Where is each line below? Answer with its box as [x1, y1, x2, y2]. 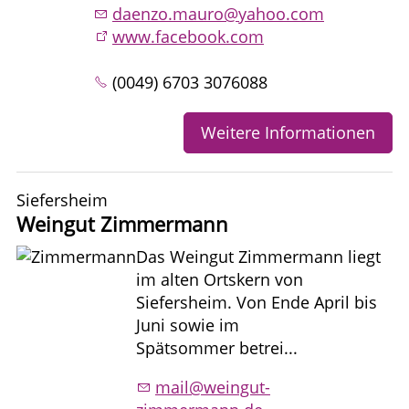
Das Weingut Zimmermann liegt [136, 245, 381, 267]
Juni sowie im [136, 313, 239, 336]
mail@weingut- [155, 375, 270, 398]
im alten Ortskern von [136, 267, 303, 290]
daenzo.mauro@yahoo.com [112, 2, 324, 25]
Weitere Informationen [201, 121, 375, 143]
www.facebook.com [112, 25, 264, 47]
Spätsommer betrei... [136, 336, 298, 359]
